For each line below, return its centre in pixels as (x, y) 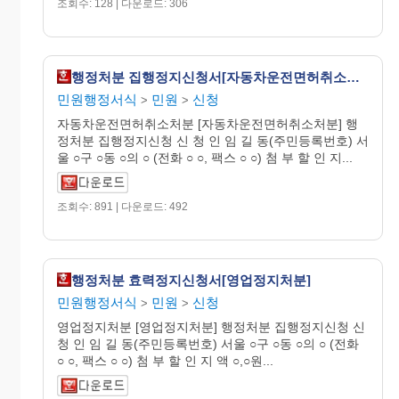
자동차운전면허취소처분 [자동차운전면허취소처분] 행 (208, 124)
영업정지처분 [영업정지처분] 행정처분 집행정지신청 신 (211, 327)
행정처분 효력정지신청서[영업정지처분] (191, 280)
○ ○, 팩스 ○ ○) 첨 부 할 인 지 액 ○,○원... (165, 361)
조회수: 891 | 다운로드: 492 (122, 207)
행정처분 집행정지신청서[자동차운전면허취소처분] (353, 77)
